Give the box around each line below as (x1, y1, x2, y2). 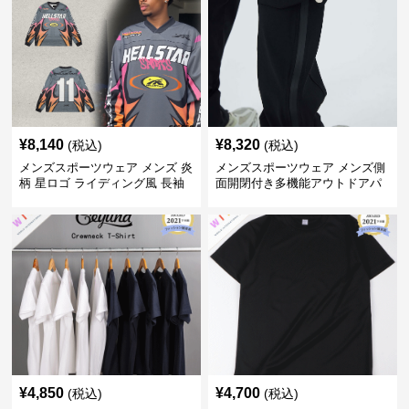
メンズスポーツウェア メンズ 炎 (19, 161, 194, 174)
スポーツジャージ (19, 192, 115, 205)
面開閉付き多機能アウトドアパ (215, 176, 382, 190)
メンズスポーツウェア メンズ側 (215, 161, 385, 174)
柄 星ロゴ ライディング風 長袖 (19, 176, 185, 190)
